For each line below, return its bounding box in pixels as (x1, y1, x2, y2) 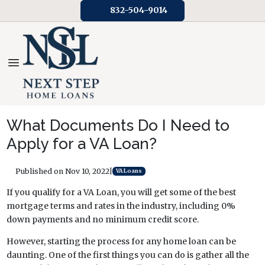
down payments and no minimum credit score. (6, 214, 199, 225)
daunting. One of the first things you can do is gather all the (6, 249, 249, 260)
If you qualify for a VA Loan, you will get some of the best (6, 186, 236, 198)
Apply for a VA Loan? (6, 134, 157, 153)
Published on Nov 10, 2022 (15, 166, 109, 176)
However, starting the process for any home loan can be (6, 235, 236, 247)
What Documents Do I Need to (6, 116, 230, 134)
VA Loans (115, 167, 142, 174)
